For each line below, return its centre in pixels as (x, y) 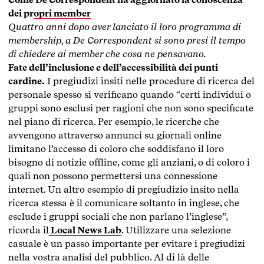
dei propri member (49, 13)
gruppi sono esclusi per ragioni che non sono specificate (131, 108)
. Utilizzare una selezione (176, 230)
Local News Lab (85, 230)
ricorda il (29, 230)
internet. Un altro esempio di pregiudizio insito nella (124, 189)
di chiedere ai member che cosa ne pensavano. (107, 54)
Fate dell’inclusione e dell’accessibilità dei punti (113, 67)
